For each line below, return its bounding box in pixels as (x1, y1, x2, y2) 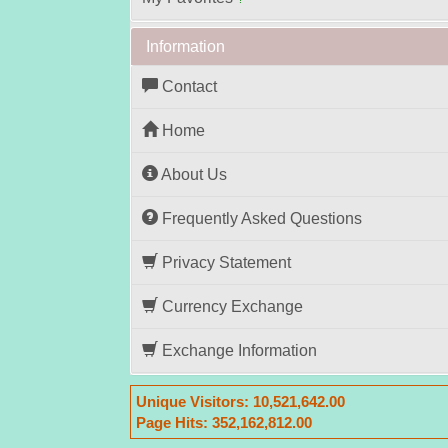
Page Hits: (136, 414, 208, 431)
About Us (158, 166, 227, 183)
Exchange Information (158, 342, 317, 359)
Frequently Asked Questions (158, 210, 362, 227)
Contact (158, 78, 217, 95)
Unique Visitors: (136, 393, 249, 410)
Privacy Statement (158, 254, 291, 271)
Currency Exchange (158, 298, 303, 315)
